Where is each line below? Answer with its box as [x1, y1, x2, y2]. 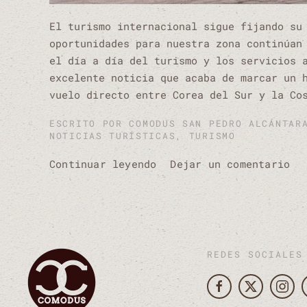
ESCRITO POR [49, 117, 130, 130]
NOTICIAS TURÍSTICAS [49, 130, 176, 142]
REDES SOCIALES [207, 248, 304, 260]
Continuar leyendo [49, 157, 157, 171]
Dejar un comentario [170, 157, 291, 171]
